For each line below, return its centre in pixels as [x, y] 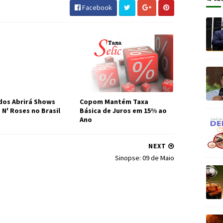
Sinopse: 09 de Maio [145, 158]
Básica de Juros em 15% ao [123, 111]
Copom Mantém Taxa [114, 102]
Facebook [96, 7]
